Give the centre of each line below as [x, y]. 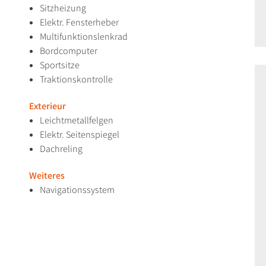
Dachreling [61, 149]
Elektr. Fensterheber [79, 23]
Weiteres [47, 176]
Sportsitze [60, 65]
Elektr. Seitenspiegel [80, 135]
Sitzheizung [63, 8]
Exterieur [47, 106]
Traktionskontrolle [76, 80]
